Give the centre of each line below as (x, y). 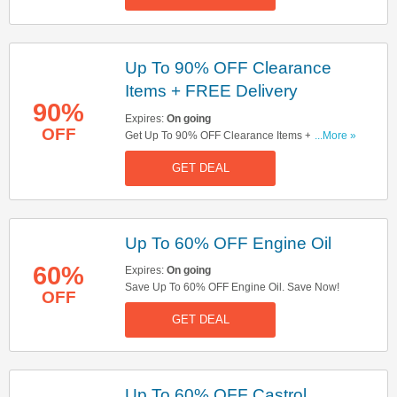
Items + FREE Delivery (211, 91)
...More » (335, 135)
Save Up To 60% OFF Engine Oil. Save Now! (232, 287)
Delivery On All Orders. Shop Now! (208, 153)
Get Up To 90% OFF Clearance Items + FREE (234, 135)
